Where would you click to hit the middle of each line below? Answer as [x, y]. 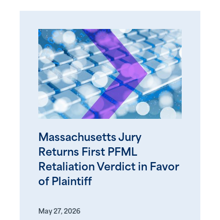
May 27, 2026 [59, 212]
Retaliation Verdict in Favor [109, 168]
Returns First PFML [87, 153]
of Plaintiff [65, 183]
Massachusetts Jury [90, 138]
